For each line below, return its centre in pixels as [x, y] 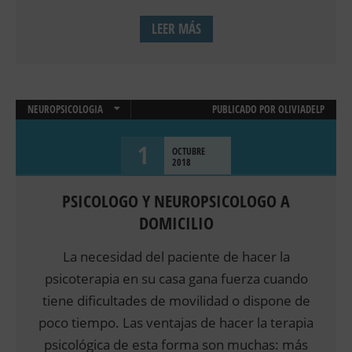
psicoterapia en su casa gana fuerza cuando [176, 279]
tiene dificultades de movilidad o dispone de [176, 301]
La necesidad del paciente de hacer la [176, 257]
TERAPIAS [46, 149]
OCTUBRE [189, 152]
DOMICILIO [176, 224]
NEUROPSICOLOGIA [65, 110]
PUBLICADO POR [245, 110]
